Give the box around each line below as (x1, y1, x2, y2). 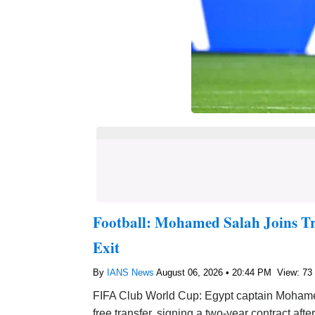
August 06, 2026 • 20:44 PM (156, 267, 274, 278)
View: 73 (277, 267, 312, 278)
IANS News (107, 267, 156, 278)
